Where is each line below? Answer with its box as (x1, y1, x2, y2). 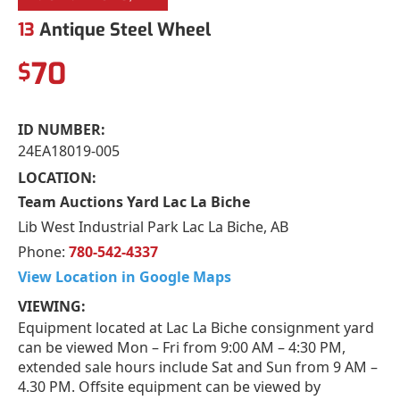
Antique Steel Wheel (35, 17, 211, 42)
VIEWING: (18, 296, 86, 316)
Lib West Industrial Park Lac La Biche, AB (18, 216, 288, 237)
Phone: (18, 241, 69, 262)
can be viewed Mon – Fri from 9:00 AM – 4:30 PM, (18, 337, 346, 357)
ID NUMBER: (18, 119, 105, 139)
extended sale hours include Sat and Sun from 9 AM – (18, 356, 378, 377)
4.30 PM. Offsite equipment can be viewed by (18, 376, 321, 396)
